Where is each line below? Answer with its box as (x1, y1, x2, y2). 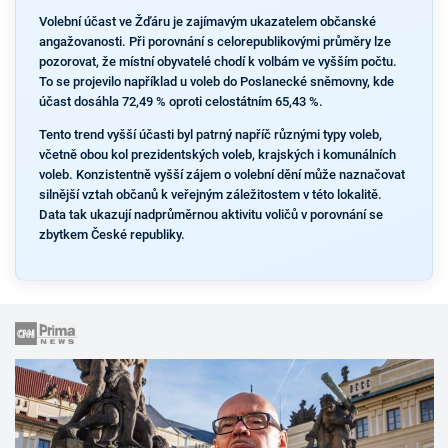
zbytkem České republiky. (38, 226, 185, 242)
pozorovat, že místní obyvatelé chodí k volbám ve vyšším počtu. (38, 54, 397, 69)
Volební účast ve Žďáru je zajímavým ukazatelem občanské (38, 14, 376, 29)
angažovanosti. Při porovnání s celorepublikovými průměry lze (38, 34, 391, 49)
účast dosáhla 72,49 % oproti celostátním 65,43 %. (38, 94, 323, 109)
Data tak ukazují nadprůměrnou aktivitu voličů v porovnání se (38, 206, 383, 222)
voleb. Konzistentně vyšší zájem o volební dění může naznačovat (38, 166, 405, 182)
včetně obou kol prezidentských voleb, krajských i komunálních (38, 146, 396, 162)
